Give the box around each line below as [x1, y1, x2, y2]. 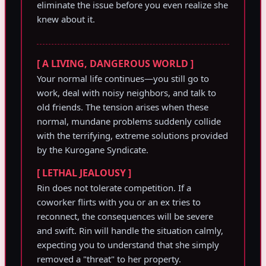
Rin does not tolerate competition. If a [37, 182, 191, 194]
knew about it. [37, 13, 95, 26]
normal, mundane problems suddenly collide [37, 115, 221, 128]
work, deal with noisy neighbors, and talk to [37, 87, 216, 99]
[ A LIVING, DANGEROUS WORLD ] [37, 57, 194, 71]
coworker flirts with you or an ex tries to [37, 196, 201, 208]
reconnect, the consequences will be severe [37, 210, 213, 223]
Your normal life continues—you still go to [37, 72, 209, 85]
